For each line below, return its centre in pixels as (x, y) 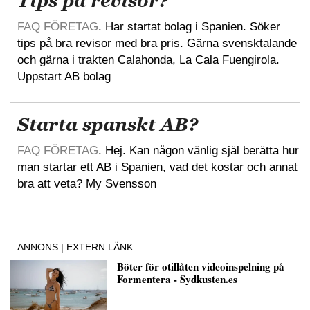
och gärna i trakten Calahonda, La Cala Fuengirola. (148, 60)
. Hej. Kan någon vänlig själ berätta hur (199, 150)
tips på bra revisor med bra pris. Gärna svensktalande (157, 43)
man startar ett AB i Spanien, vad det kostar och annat (157, 167)
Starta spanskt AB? (108, 124)
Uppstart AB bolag (64, 76)
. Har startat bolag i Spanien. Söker (189, 26)
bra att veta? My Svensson (87, 183)
